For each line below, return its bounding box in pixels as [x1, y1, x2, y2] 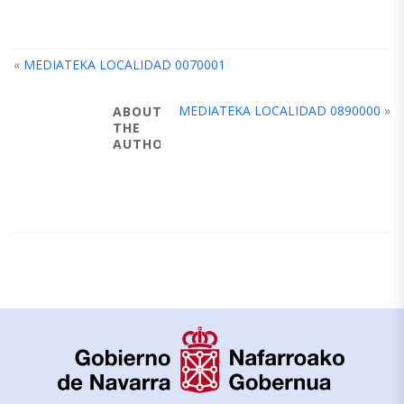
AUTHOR [113, 135, 172, 152]
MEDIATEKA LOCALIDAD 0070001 [23, 56, 225, 73]
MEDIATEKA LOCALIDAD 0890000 [179, 102, 381, 119]
